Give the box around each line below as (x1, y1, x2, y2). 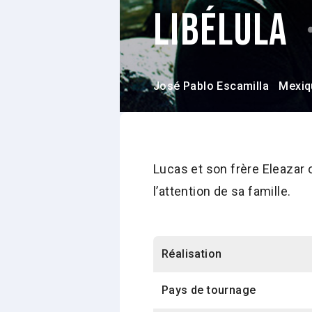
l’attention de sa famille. (153, 184, 291, 199)
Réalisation (162, 247, 222, 261)
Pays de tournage (162, 283, 256, 297)
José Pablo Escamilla (153, 79, 269, 93)
